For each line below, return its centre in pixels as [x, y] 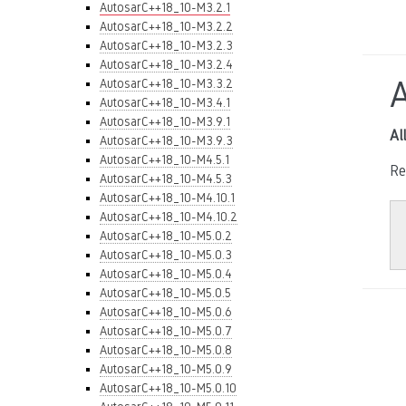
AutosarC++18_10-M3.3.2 [166, 83]
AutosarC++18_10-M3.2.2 [166, 26]
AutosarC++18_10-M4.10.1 [167, 198]
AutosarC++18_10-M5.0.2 [166, 236]
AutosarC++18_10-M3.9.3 [166, 140]
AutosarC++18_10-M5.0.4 [166, 274]
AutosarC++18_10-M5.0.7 [166, 331]
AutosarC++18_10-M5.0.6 [166, 312]
